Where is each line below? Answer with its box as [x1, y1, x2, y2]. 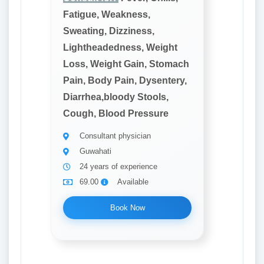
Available [117, 177, 148, 186]
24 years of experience [80, 162, 157, 171]
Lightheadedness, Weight [63, 42, 177, 52]
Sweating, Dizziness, [63, 26, 154, 36]
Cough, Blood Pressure [63, 108, 169, 118]
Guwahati [80, 147, 111, 156]
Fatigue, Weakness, [63, 9, 150, 19]
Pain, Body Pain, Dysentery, [63, 75, 187, 85]
